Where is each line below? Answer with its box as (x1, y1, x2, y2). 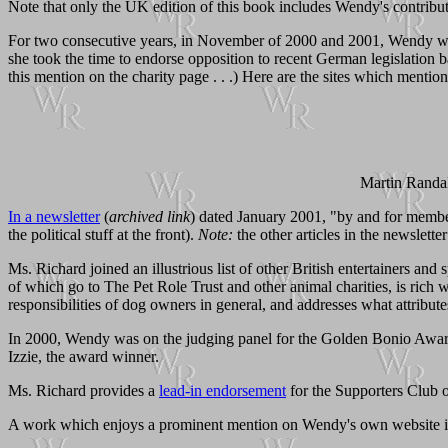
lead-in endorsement (159, 381, 286, 399)
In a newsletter (8, 207, 100, 225)
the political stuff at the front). (8, 225, 198, 243)
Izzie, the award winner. (8, 347, 159, 365)
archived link (109, 207, 190, 225)
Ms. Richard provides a (8, 381, 159, 399)
